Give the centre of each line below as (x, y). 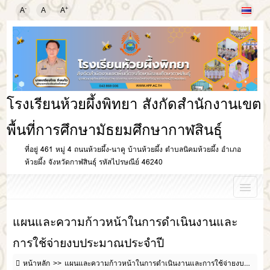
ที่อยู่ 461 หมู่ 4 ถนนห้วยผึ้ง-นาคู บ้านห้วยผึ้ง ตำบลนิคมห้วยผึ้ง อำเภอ (133, 149)
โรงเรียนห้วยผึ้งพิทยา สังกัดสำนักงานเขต (134, 104)
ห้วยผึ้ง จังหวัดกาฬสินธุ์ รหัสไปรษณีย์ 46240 (94, 162)
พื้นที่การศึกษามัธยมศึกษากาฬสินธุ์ (115, 130)
